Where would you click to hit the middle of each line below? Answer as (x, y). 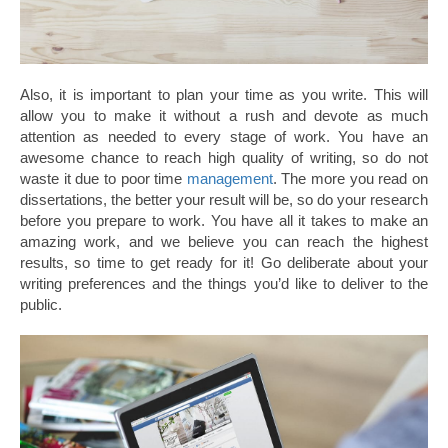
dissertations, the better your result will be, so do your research (224, 200)
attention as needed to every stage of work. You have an (224, 137)
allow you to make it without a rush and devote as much (224, 116)
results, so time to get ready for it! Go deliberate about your (224, 263)
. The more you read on (350, 179)
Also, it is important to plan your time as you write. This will (224, 95)
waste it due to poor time (103, 179)
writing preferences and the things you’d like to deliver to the (224, 284)
